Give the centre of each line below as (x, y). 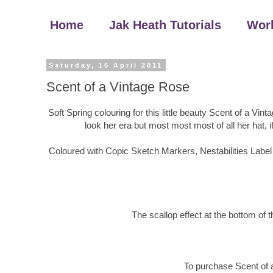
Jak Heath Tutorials (165, 25)
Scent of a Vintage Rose (118, 87)
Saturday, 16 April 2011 (106, 65)
